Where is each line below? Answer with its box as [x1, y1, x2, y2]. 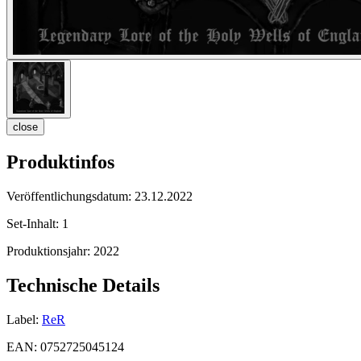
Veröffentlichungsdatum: [6, 189, 135, 204]
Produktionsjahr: [6, 244, 93, 259]
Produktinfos [6, 151, 114, 173]
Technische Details [6, 275, 160, 297]
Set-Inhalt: [6, 217, 62, 231]
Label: [6, 312, 39, 326]
